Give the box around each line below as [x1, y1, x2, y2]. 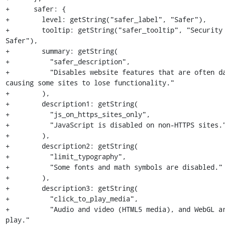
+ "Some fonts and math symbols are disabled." [5, 162, 222, 172]
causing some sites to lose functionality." [5, 78, 174, 87]
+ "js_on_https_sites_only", [5, 109, 150, 119]
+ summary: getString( [5, 46, 118, 56]
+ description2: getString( [5, 141, 138, 151]
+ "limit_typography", [5, 152, 126, 161]
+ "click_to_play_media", [5, 194, 138, 203]
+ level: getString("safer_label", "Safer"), [5, 15, 206, 24]
